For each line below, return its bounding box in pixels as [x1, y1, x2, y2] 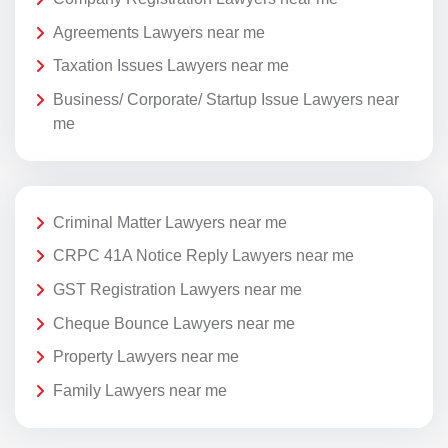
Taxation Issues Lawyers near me [53, 57, 289, 75]
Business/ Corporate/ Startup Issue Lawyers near [53, 90, 399, 108]
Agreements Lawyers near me [53, 23, 265, 41]
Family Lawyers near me [53, 381, 227, 399]
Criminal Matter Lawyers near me [53, 213, 287, 231]
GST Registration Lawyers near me [53, 281, 302, 299]
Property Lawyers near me [53, 348, 239, 366]
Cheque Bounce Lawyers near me [53, 314, 295, 332]
